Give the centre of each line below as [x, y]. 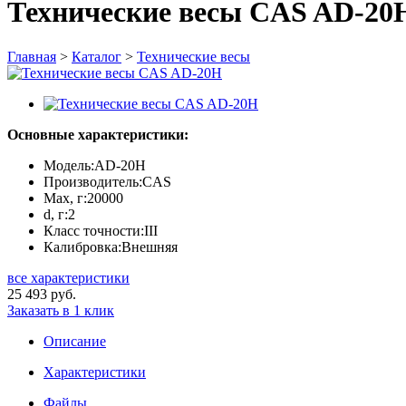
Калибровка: [82, 246]
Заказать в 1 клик [61, 310]
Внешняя [150, 246]
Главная [32, 56]
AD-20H [120, 165]
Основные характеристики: [98, 134]
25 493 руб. [42, 294]
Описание [75, 341]
